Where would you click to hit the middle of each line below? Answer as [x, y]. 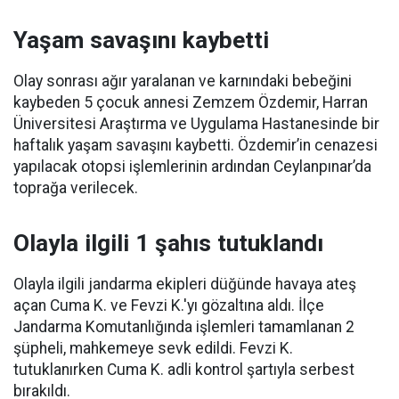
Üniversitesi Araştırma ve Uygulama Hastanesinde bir [196, 124]
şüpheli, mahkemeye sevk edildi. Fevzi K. [153, 348]
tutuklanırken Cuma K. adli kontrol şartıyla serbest [184, 370]
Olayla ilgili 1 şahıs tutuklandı [168, 243]
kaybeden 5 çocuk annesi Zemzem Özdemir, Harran [191, 102]
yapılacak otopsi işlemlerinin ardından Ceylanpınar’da [192, 167]
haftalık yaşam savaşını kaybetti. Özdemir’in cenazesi [195, 145]
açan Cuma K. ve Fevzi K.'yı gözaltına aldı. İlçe [169, 305]
